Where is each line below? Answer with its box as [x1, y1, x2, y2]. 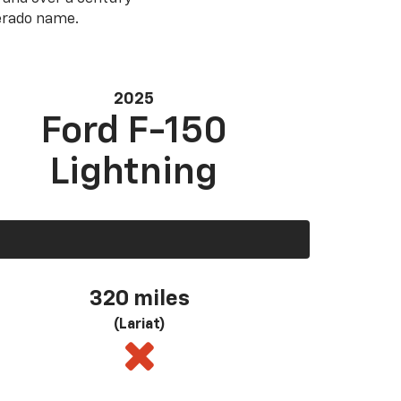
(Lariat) [114, 318, 166, 333]
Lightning [49, 154, 218, 192]
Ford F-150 [39, 113, 227, 151]
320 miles [90, 288, 190, 311]
